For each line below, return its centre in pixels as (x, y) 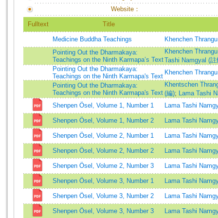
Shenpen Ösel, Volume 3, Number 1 (103, 181)
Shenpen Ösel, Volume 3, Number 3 (103, 211)
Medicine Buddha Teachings (92, 39)
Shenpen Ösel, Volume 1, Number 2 (103, 120)
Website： (126, 9)
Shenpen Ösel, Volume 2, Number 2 (103, 151)
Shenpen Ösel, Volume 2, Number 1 (103, 136)
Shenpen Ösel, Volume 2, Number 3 (103, 166)
